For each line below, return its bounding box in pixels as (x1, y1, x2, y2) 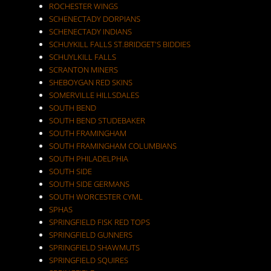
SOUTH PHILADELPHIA (48, 153, 128, 164)
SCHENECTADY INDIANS (48, 26, 132, 37)
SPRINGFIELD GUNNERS (48, 229, 132, 240)
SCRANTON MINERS (48, 64, 118, 75)
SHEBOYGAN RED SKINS (48, 77, 132, 88)
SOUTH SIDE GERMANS (48, 178, 129, 189)
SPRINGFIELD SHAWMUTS (48, 242, 140, 253)
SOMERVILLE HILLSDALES (48, 90, 139, 100)
